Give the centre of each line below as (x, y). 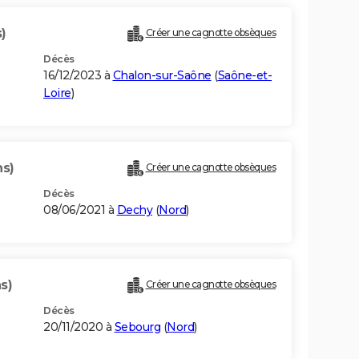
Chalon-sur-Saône (162, 76)
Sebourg (137, 327)
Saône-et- (244, 76)
